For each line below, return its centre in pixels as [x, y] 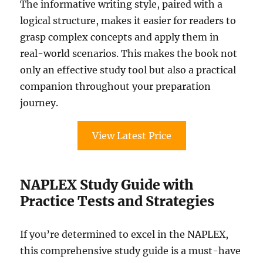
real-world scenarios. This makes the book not [129, 53]
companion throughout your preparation [116, 86]
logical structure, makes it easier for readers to [128, 20]
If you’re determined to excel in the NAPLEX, [124, 234]
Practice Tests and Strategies [117, 201]
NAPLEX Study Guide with [107, 184]
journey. [39, 102]
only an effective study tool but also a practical [128, 70]
